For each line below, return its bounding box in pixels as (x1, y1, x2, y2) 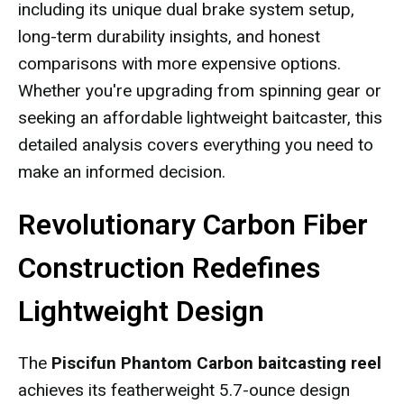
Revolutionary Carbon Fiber (18, 207, 368, 242)
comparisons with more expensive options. (18, 53, 341, 74)
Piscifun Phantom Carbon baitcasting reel (51, 353, 381, 373)
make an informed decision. (18, 161, 225, 182)
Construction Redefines (18, 251, 320, 285)
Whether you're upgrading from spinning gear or (18, 80, 381, 101)
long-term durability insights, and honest (18, 26, 320, 47)
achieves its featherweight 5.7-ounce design (18, 380, 350, 400)
